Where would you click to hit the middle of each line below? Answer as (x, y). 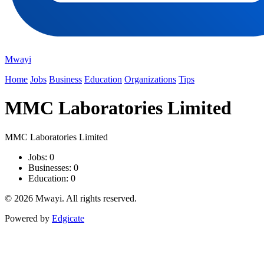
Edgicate (68, 218)
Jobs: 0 (41, 157)
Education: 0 (52, 178)
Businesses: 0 (53, 167)
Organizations (150, 79)
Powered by (28, 218)
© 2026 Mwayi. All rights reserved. (71, 198)
